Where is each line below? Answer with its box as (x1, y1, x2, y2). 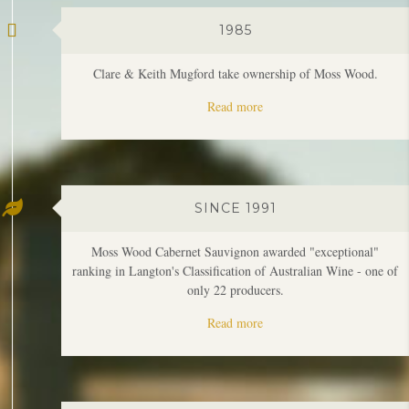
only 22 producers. (186, 206, 284, 225)
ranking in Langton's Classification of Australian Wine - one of (72, 187, 399, 205)
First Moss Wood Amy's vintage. (151, 384, 320, 403)
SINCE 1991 (194, 125, 277, 142)
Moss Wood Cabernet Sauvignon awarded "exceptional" (91, 168, 380, 186)
